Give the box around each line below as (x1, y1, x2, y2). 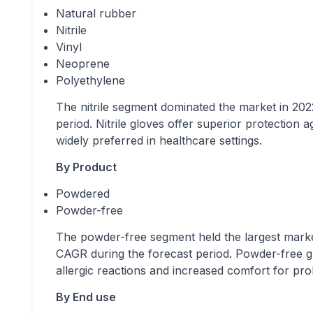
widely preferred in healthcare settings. (56, 133, 262, 147)
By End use (56, 289, 116, 304)
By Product (56, 159, 117, 174)
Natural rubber (56, 6, 136, 20)
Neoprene (56, 56, 110, 71)
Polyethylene (56, 73, 125, 87)
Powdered (56, 186, 110, 201)
